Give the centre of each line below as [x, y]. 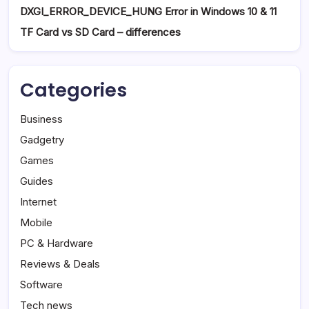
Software [41, 285]
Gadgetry [42, 140]
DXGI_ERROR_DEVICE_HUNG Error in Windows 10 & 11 [148, 12]
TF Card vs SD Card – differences [100, 32]
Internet [38, 202]
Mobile [36, 223]
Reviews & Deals [60, 264]
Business [41, 119]
